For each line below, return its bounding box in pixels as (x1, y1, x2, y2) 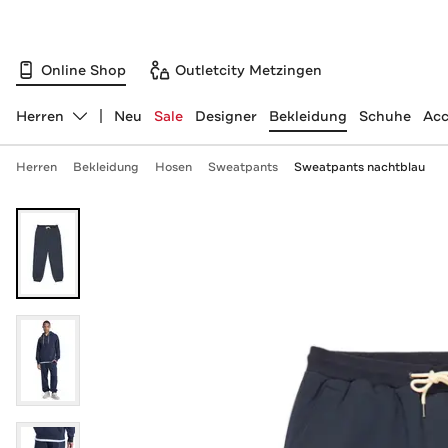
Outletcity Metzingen (175, 60, 322, 79)
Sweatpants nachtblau (293, 159, 425, 175)
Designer (194, 107, 257, 125)
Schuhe (358, 107, 411, 125)
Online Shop (41, 60, 126, 79)
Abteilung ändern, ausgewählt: (14, 115, 228, 134)
